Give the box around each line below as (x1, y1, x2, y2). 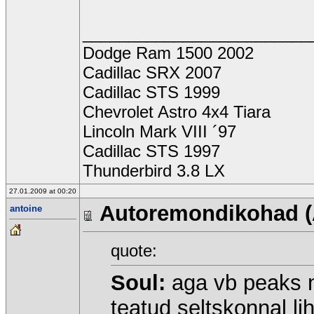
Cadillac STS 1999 (83, 83, 220, 102)
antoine (10, 203, 42, 214)
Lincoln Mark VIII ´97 (83, 122, 236, 141)
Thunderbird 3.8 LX (83, 161, 225, 180)
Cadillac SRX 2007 (83, 63, 221, 82)
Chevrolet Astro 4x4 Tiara (83, 102, 271, 121)
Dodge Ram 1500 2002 (83, 43, 254, 62)
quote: (111, 240, 157, 260)
